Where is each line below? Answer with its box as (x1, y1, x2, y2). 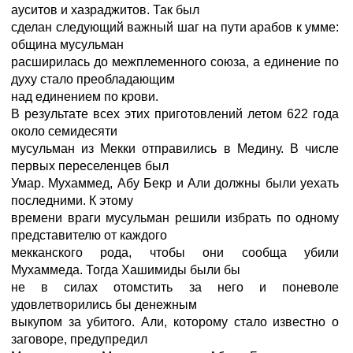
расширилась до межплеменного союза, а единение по (11, 55, 339, 69)
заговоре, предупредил (11, 333, 147, 346)
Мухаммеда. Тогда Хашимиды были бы (11, 263, 240, 277)
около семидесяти (11, 124, 117, 138)
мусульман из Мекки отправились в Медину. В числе (11, 142, 339, 155)
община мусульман (11, 38, 124, 51)
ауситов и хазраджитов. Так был (11, 3, 199, 17)
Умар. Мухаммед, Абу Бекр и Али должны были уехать (11, 176, 339, 190)
